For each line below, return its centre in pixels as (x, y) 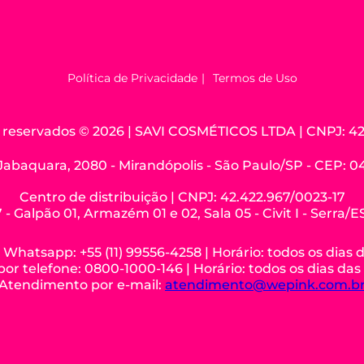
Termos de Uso (255, 78)
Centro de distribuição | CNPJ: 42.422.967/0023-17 (182, 197)
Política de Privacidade (132, 78)
